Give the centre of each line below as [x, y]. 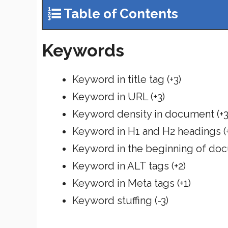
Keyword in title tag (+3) [127, 79]
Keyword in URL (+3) [119, 96]
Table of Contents [121, 13]
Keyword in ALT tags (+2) [129, 166]
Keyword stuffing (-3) [120, 200]
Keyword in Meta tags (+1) [132, 183]
